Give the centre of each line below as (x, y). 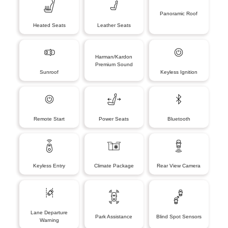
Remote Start (49, 119)
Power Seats (114, 119)
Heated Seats (49, 25)
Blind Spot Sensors (179, 216)
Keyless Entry (49, 166)
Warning (49, 220)
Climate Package (114, 166)
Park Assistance (114, 216)
